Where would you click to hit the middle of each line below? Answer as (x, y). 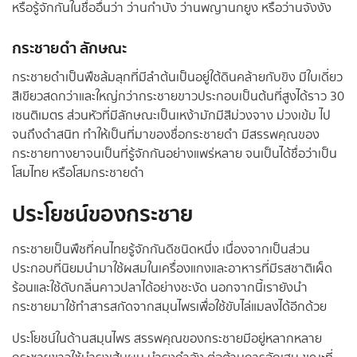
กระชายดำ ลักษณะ (69, 49)
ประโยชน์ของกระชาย (102, 216)
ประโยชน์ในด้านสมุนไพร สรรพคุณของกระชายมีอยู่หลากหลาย (167, 339)
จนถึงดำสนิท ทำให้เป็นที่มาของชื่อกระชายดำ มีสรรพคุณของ (166, 135)
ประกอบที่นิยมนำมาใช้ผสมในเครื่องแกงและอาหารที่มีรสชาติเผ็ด (172, 269)
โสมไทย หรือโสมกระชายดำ (78, 173)
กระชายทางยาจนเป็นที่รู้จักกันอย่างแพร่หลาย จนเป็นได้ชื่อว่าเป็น (175, 154)
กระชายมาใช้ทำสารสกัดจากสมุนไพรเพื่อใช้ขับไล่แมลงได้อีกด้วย (169, 308)
